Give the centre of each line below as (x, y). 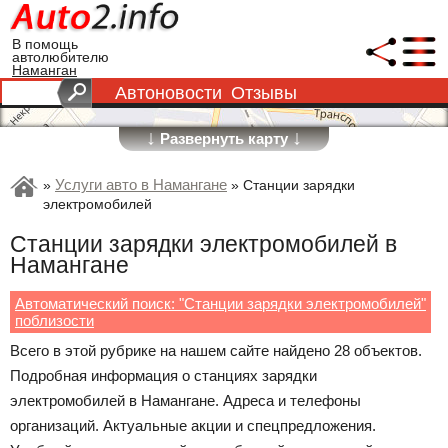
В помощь (45, 44)
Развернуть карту (224, 138)
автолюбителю (60, 57)
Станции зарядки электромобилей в (203, 244)
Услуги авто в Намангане (141, 184)
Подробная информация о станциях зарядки (163, 375)
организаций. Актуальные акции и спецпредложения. (193, 425)
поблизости (54, 320)
